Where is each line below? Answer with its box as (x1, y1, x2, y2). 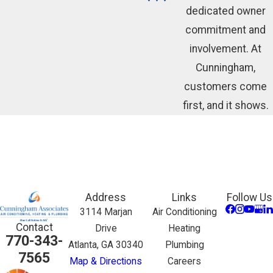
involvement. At (190, 43, 262, 55)
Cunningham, (196, 62, 256, 74)
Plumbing (165, 239, 204, 251)
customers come (184, 80, 268, 93)
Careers (168, 256, 202, 268)
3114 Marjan (79, 207, 132, 218)
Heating (168, 223, 201, 235)
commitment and (185, 24, 266, 37)
